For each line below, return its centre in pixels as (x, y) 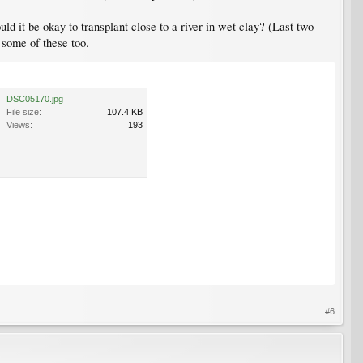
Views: (19, 124)
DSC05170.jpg (35, 98)
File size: (24, 111)
